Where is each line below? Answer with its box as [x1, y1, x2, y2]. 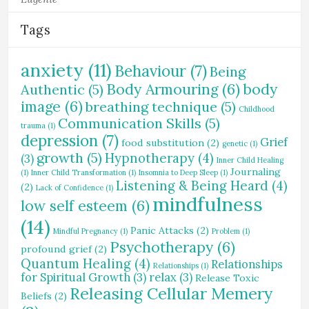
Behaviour [114, 61, 186, 81]
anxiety [21, 59, 83, 81]
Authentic [21, 81, 85, 98]
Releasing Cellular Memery [70, 283, 272, 303]
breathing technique [86, 98, 217, 115]
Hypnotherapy [105, 150, 195, 166]
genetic [222, 139, 248, 148]
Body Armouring [106, 80, 218, 99]
